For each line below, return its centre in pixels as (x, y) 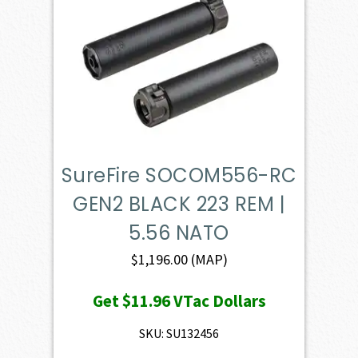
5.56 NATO (179, 233)
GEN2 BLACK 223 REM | (179, 204)
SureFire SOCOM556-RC (179, 175)
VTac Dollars (218, 300)
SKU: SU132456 (179, 333)
